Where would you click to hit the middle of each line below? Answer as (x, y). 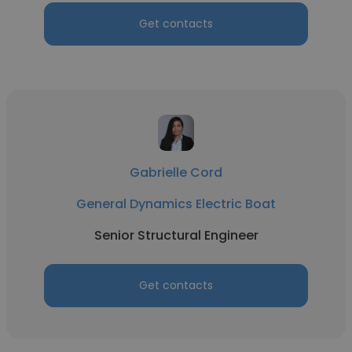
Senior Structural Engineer (176, 235)
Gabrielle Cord (176, 172)
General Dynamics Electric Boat (176, 204)
